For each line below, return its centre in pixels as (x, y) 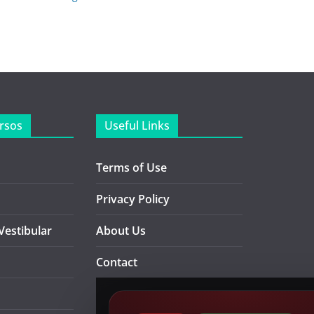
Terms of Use (132, 167)
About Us (121, 230)
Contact (117, 262)
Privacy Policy (133, 199)
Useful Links (137, 125)
